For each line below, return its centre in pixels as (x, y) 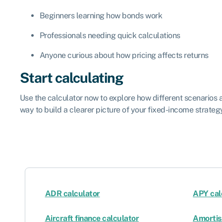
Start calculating (71, 77)
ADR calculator (72, 193)
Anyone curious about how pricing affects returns (124, 55)
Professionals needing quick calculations (110, 35)
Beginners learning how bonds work (101, 15)
